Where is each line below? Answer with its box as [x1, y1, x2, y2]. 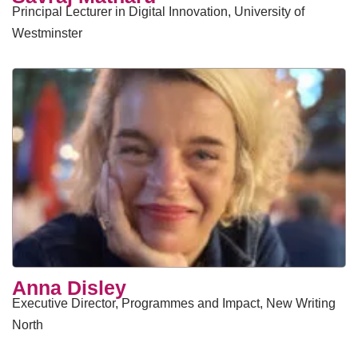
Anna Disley [12, 276, 126, 299]
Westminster [12, 26, 82, 40]
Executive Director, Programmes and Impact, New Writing [12, 296, 336, 310]
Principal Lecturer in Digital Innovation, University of [12, 5, 304, 18]
